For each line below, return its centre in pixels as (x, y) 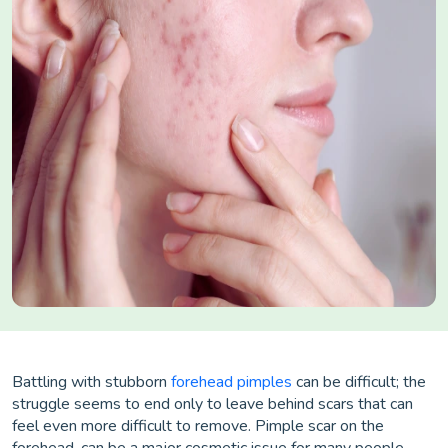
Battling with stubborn (91, 382)
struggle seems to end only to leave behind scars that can (212, 404)
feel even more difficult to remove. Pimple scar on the (198, 426)
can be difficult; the (359, 382)
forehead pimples (231, 382)
